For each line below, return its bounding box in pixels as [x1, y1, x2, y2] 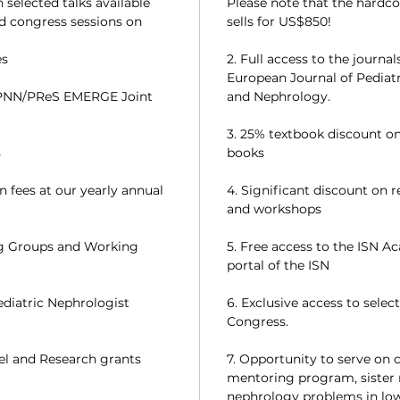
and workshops [227, 201, 321, 217]
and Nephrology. [227, 88, 330, 104]
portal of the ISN [227, 257, 329, 273]
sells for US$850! [227, 13, 331, 29]
